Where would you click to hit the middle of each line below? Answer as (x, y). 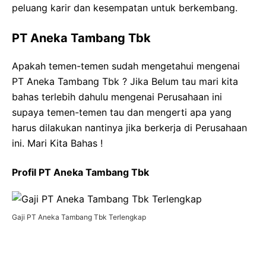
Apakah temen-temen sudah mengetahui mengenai (126, 66)
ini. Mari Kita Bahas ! (57, 143)
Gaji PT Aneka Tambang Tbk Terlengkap (79, 217)
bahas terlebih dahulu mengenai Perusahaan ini (117, 97)
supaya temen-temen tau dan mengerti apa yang (122, 113)
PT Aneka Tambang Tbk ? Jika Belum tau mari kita (125, 82)
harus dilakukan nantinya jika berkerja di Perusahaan (129, 128)
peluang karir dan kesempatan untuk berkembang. (125, 8)
